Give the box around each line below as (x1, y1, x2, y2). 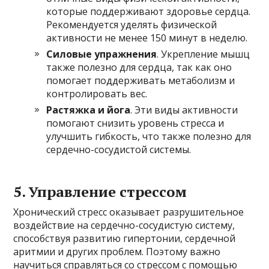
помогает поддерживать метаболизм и (46, 73, 235, 87)
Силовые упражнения (46, 47, 157, 61)
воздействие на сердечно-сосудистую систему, (13, 218, 235, 232)
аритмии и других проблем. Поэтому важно (13, 244, 221, 258)
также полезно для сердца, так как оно (46, 60, 232, 74)
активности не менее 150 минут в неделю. (46, 31, 248, 44)
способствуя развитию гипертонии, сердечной (13, 231, 236, 245)
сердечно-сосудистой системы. (46, 142, 192, 156)
